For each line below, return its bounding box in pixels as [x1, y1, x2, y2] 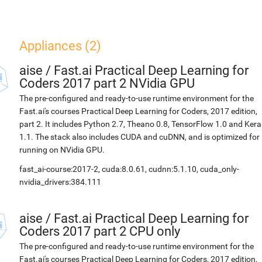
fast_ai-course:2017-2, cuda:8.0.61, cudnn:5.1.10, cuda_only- [19, 164, 239, 174]
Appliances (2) [19, 39, 101, 53]
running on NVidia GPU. [19, 145, 105, 154]
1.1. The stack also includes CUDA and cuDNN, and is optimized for [19, 132, 260, 142]
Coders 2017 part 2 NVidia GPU [19, 76, 195, 91]
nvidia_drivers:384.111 [19, 177, 101, 187]
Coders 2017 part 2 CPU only [19, 224, 180, 239]
